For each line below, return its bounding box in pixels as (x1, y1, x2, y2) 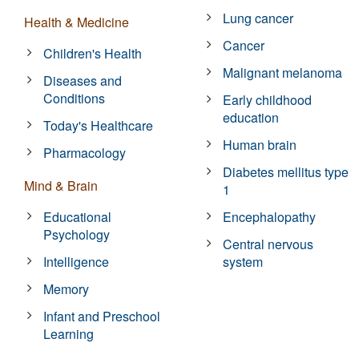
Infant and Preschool (43, 306, 161, 325)
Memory (43, 279, 90, 298)
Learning (43, 324, 95, 343)
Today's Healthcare (43, 115, 154, 135)
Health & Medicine (24, 12, 129, 31)
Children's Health (43, 43, 143, 63)
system (223, 252, 264, 271)
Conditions (43, 88, 106, 107)
